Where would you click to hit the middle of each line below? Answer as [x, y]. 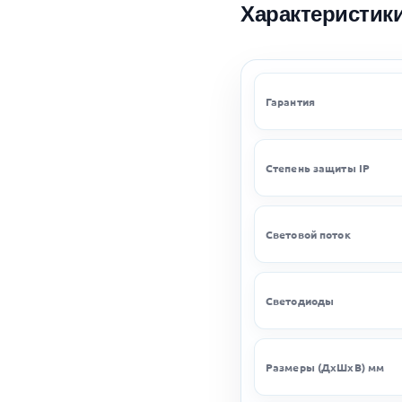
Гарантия [290, 101]
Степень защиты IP [318, 167]
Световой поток [308, 234]
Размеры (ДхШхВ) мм [325, 367]
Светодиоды [300, 300]
